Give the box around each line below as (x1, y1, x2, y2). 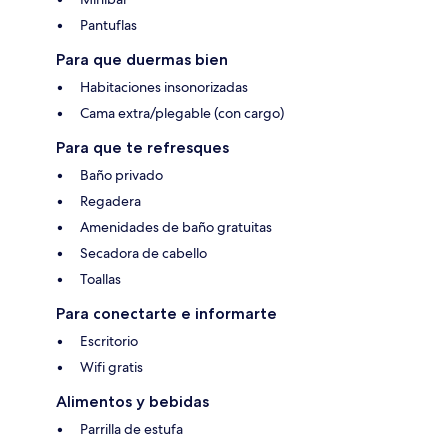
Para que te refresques (56, 138, 229, 158)
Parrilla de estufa (80, 420, 183, 439)
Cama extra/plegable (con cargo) (80, 104, 284, 123)
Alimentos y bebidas (56, 392, 209, 412)
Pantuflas (80, 16, 137, 35)
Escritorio (80, 332, 138, 351)
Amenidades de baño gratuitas (80, 218, 272, 237)
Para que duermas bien (56, 50, 228, 70)
